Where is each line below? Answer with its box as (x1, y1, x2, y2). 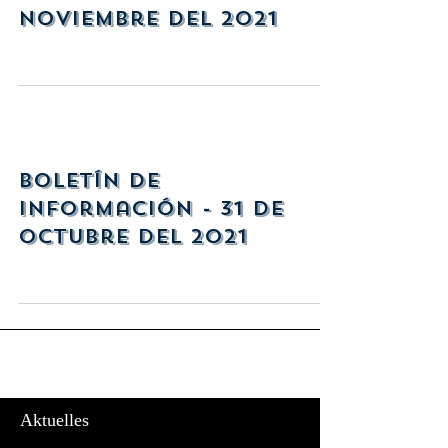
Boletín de (18, 167, 160, 194)
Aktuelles (20, 410, 89, 430)
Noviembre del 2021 (18, 5, 278, 32)
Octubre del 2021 (18, 223, 248, 250)
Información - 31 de (18, 195, 284, 222)
